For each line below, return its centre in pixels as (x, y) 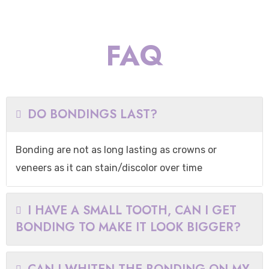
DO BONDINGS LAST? (92, 114)
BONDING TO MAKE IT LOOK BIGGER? (128, 227)
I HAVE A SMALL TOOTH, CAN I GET (132, 210)
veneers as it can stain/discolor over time (109, 168)
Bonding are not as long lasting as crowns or (116, 150)
